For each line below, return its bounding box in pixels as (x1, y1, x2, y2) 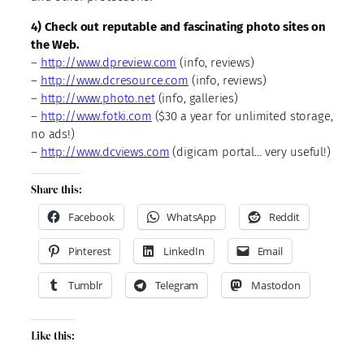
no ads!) (31, 126, 75, 141)
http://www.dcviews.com (40, 144, 170, 159)
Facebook (67, 209, 115, 224)
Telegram (154, 277, 199, 292)
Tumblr (67, 277, 102, 292)
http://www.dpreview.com (40, 54, 177, 70)
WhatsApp (167, 209, 217, 224)
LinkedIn (163, 243, 205, 258)
